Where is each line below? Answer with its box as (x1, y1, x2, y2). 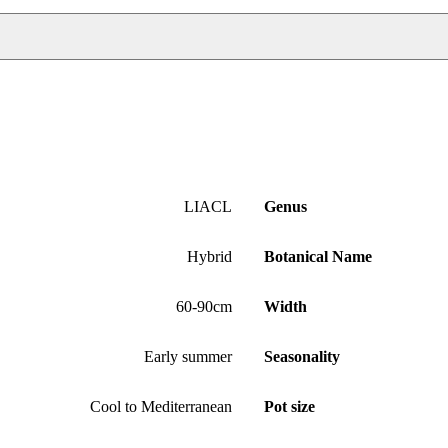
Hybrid (187, 247, 232, 265)
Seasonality (264, 347, 340, 365)
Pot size (264, 397, 315, 415)
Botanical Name (264, 247, 372, 265)
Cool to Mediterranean (90, 397, 232, 415)
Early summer (144, 347, 232, 365)
